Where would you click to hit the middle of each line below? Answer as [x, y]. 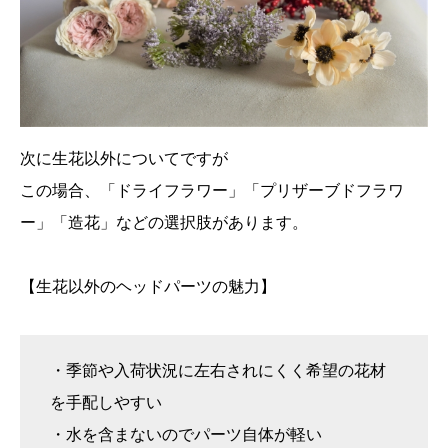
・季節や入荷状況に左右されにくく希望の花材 [218, 371]
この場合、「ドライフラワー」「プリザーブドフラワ [212, 191]
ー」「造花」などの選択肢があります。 [164, 223]
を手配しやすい [106, 403]
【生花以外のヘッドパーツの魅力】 [148, 287]
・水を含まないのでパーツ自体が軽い [186, 435]
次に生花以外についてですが [124, 159]
